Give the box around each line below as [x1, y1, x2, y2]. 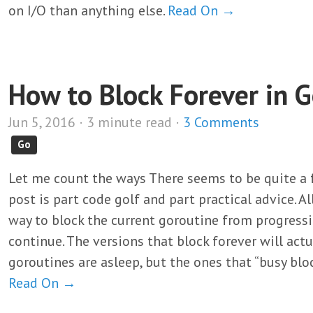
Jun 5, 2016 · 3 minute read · [8, 113, 183, 131]
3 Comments [183, 113, 259, 131]
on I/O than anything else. [8, 1, 168, 20]
